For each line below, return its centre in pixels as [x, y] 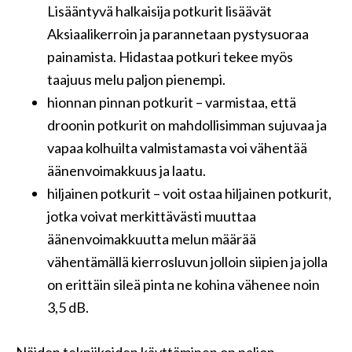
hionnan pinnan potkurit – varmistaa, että [172, 102]
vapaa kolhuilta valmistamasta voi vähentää [177, 148]
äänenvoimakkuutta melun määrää [152, 239]
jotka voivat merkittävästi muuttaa [152, 216]
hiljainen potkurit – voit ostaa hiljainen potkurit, [189, 193]
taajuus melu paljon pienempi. [136, 79]
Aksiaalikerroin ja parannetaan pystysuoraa [178, 34]
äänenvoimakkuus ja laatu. [126, 170]
